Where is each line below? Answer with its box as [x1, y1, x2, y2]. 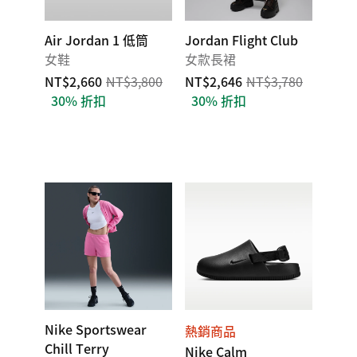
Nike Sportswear [45, 320, 147, 339]
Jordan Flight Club [185, 30, 298, 49]
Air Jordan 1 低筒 [45, 30, 148, 49]
